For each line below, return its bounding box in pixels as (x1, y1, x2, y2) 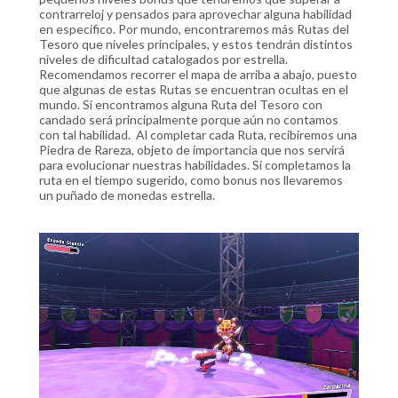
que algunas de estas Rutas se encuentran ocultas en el (39, 82, 348, 97)
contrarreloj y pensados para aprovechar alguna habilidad (39, 6, 352, 21)
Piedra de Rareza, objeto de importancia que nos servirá (39, 142, 345, 157)
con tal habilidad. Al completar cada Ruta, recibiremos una (39, 127, 357, 142)
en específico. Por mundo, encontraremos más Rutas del (39, 21, 349, 36)
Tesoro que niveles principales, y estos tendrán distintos (39, 36, 353, 52)
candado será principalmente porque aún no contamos (39, 112, 338, 127)
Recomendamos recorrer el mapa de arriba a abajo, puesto (39, 67, 357, 82)
